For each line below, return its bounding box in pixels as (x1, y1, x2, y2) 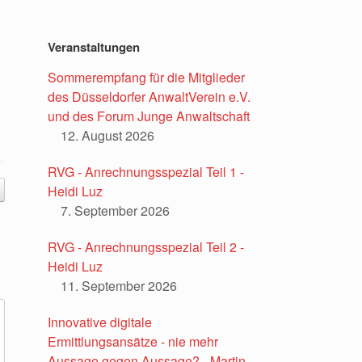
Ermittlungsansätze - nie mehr (48, 332, 219, 351)
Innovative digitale (48, 313, 153, 332)
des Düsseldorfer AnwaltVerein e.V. (48, 87, 251, 107)
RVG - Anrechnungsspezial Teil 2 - (48, 238, 245, 257)
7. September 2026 (61, 201, 170, 221)
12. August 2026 (61, 126, 155, 145)
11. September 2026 (61, 276, 178, 296)
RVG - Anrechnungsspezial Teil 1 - (48, 162, 245, 182)
